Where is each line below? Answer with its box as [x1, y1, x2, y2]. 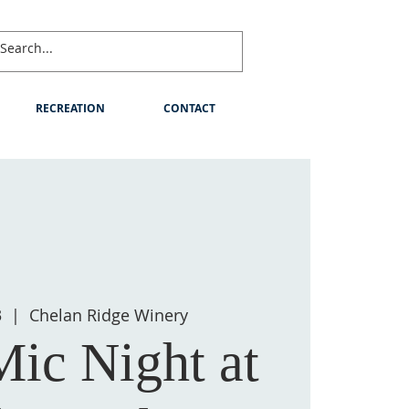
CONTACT [163, 100, 215, 116]
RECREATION [36, 100, 105, 116]
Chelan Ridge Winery [29, 304, 189, 327]
